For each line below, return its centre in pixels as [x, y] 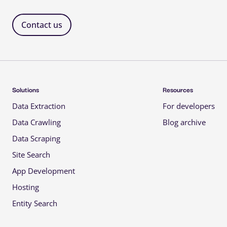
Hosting [26, 187]
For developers [189, 106]
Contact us [42, 25]
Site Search [31, 154]
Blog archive [184, 122]
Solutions [26, 89]
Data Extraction [39, 106]
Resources [178, 89]
